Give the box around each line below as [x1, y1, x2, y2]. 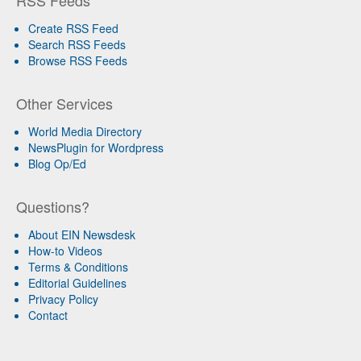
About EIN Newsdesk [28, 226, 135, 243]
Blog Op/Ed [28, 156, 86, 172]
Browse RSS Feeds [28, 52, 127, 68]
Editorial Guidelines [28, 275, 127, 291]
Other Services [16, 93, 113, 114]
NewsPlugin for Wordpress [28, 139, 164, 156]
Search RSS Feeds [28, 36, 126, 52]
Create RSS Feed [28, 20, 118, 36]
